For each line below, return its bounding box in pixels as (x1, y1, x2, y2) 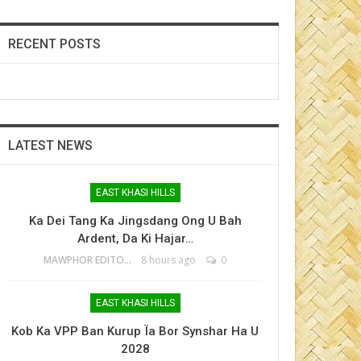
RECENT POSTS (7, 36, 101, 52)
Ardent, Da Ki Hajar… (77, 231, 193, 246)
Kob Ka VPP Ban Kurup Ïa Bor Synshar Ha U (11, 324, 259, 338)
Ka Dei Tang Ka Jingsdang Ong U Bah (28, 214, 242, 228)
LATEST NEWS (7, 138, 93, 153)
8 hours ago (141, 253, 197, 267)
